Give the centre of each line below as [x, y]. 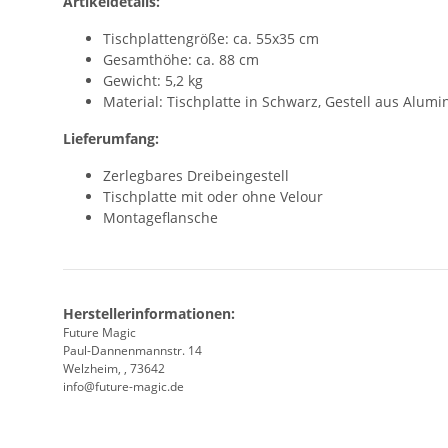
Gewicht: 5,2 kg [153, 80]
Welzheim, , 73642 [114, 368]
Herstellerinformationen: [149, 313]
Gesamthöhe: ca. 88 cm [181, 59]
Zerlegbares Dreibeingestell [196, 175]
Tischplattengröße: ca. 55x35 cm [211, 38]
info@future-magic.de [123, 386]
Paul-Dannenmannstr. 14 [132, 350]
